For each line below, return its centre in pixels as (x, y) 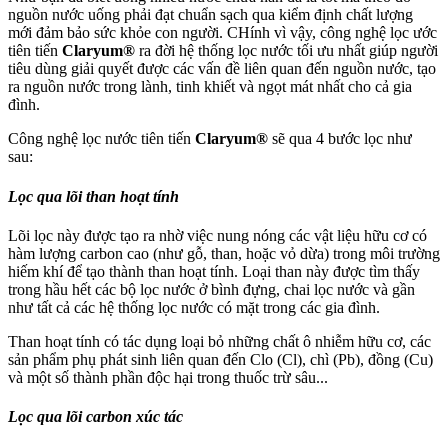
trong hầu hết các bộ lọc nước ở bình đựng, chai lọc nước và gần (211, 289)
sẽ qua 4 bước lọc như (342, 139)
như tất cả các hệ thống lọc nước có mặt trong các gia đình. (194, 307)
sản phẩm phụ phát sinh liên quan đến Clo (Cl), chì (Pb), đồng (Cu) (220, 359)
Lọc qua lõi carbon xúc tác (95, 417)
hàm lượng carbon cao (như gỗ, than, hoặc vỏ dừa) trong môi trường (224, 253)
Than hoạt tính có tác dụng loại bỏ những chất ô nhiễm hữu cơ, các (219, 341)
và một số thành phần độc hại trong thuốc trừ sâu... (168, 377)
